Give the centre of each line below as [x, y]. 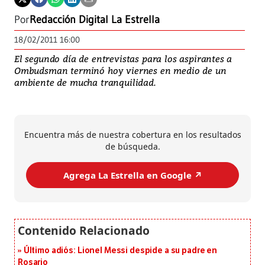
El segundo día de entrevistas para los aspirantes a [123, 59]
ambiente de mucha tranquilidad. [85, 83]
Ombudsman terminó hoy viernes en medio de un [120, 71]
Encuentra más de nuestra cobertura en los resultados [132, 135]
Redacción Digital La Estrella [95, 20]
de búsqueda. [132, 147]
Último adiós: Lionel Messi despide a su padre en [120, 251]
